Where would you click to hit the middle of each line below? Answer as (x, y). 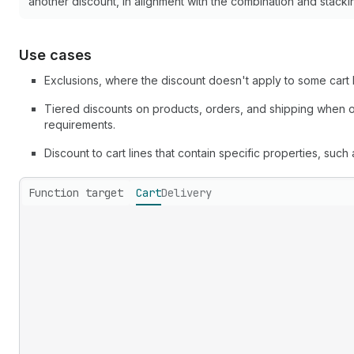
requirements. (80, 124)
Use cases (55, 55)
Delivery (186, 193)
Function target (76, 193)
